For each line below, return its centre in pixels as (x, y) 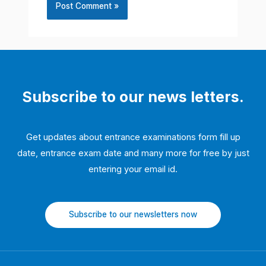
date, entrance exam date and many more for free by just (133, 153)
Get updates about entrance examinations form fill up (133, 137)
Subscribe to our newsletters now (133, 215)
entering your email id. (133, 170)
